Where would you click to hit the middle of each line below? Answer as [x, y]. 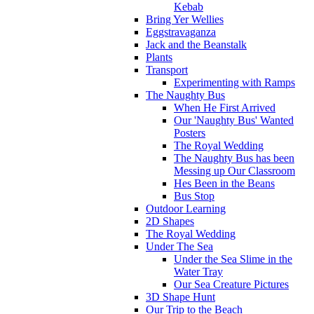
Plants [159, 57]
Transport [167, 70]
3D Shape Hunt [180, 297]
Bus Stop [194, 196]
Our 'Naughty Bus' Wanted [234, 121]
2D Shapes [170, 221]
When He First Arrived [225, 108]
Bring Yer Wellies [185, 20]
